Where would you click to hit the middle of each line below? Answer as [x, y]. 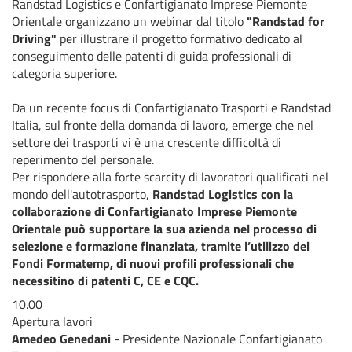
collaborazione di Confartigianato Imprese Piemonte [154, 211]
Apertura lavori [52, 321]
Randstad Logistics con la [223, 194]
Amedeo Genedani [63, 338]
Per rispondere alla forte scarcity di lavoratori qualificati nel [170, 176]
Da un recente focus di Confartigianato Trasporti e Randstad [171, 107]
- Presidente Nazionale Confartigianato [218, 338]
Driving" [34, 38]
